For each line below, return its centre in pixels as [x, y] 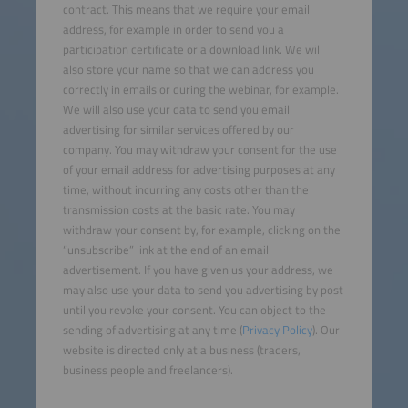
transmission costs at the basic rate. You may [178, 210]
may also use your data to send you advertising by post [203, 290]
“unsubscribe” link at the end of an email [165, 250]
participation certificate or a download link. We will [192, 50]
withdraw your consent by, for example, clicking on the [201, 230]
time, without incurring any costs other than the [185, 190]
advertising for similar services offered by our [178, 130]
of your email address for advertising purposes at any [199, 170]
